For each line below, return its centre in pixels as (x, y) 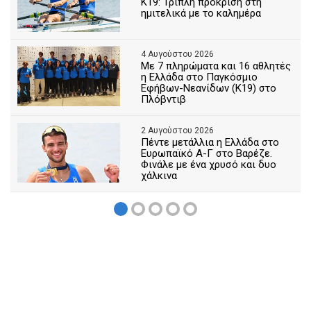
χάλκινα (159, 175)
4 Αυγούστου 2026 (178, 54)
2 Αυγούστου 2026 (178, 130)
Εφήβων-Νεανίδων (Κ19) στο (209, 88)
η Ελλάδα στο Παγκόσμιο (200, 77)
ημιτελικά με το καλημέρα (201, 14)
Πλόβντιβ (164, 99)
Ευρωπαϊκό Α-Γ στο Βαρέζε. (207, 153)
